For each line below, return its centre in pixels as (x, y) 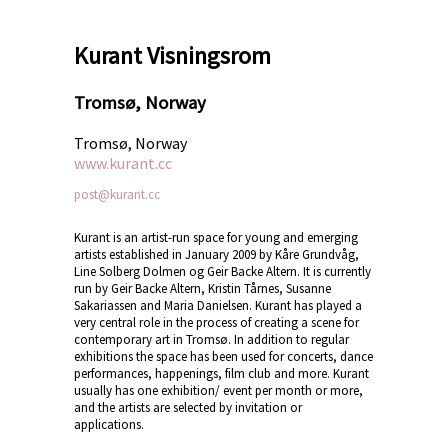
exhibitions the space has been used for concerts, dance (223, 356)
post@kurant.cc (117, 194)
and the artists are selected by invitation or (188, 407)
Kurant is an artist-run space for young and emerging (216, 237)
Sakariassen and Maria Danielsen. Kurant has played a (218, 305)
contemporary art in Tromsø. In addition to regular (211, 339)
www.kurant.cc (123, 162)
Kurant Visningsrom (172, 55)
